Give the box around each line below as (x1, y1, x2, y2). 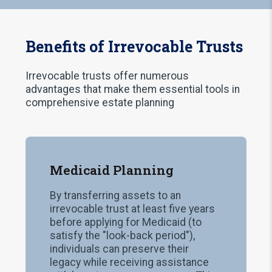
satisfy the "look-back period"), (50, 229, 195, 242)
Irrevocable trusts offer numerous (25, 69, 189, 82)
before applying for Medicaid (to (50, 216, 202, 229)
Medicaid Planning (50, 161, 174, 178)
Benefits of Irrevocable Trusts (25, 36, 243, 57)
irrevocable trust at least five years (50, 203, 216, 216)
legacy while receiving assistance (50, 256, 209, 269)
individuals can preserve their (50, 243, 189, 256)
